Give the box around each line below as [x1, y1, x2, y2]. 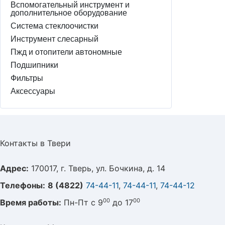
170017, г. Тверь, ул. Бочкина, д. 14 [29, 163, 165, 173]
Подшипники [11, 61, 58, 69]
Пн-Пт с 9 [61, 197, 103, 207]
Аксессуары [11, 87, 55, 95]
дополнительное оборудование [11, 9, 127, 17]
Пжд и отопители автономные [11, 48, 122, 56]
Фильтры [11, 74, 43, 82]
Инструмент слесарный [11, 35, 98, 43]
